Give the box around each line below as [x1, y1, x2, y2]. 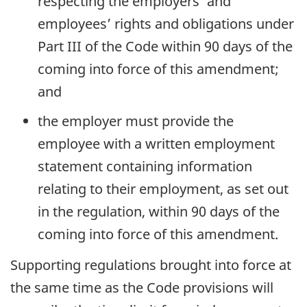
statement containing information [38, 157, 252, 176]
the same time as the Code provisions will [10, 278, 273, 297]
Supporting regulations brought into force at [10, 255, 291, 274]
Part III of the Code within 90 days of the [38, 37, 293, 56]
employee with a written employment [38, 134, 275, 153]
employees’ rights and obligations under [38, 14, 294, 34]
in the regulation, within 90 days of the [38, 202, 280, 221]
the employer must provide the [38, 112, 234, 131]
